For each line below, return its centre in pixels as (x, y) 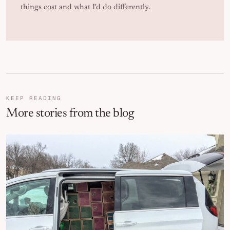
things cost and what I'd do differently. (85, 7)
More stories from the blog (70, 113)
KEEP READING (34, 98)
